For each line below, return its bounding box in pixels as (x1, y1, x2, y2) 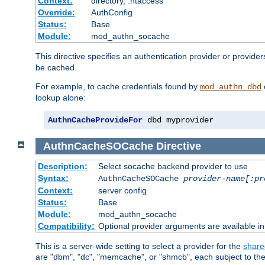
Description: (37, 161, 88, 172)
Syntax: (37, 173, 69, 183)
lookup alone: (35, 92, 86, 102)
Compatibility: (37, 221, 95, 231)
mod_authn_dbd (200, 82, 261, 92)
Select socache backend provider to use (98, 161, 248, 172)
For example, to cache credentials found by (35, 81, 200, 91)
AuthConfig (91, 7, 132, 17)
